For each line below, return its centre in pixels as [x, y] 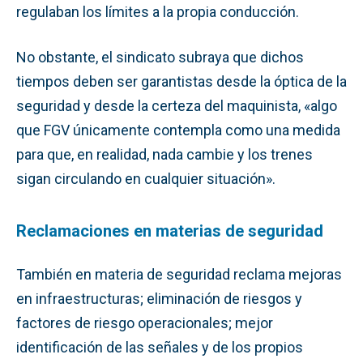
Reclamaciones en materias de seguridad [170, 231]
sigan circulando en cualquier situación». [146, 178]
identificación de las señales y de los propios [160, 347]
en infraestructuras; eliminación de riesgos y [159, 298]
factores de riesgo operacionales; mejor [145, 322]
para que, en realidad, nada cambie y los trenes [164, 154]
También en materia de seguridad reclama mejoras [179, 274]
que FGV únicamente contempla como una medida [178, 130]
